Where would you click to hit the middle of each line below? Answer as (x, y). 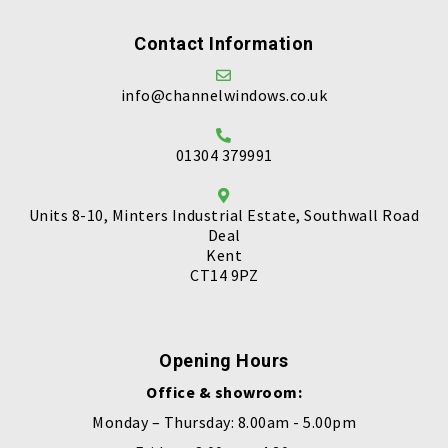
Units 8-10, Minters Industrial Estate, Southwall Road (224, 215)
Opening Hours (224, 360)
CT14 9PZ (224, 275)
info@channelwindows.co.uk (224, 95)
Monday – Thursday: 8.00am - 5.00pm (224, 422)
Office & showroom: (224, 392)
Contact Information (224, 43)
